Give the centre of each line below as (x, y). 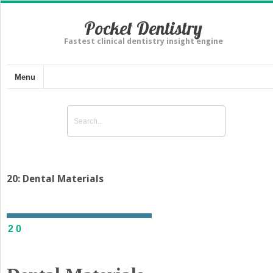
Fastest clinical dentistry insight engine (143, 41)
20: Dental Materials (55, 179)
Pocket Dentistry (143, 28)
